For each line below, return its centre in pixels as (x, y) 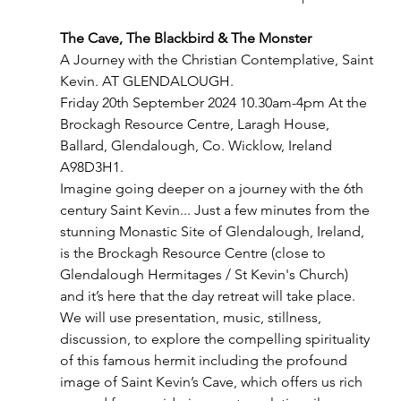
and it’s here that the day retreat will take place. (209, 296)
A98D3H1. (91, 167)
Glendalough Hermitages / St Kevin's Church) (205, 275)
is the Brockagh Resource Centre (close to (194, 253)
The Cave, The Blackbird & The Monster (185, 38)
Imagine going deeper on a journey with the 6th (213, 189)
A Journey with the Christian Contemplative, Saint (218, 60)
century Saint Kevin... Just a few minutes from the (216, 210)
